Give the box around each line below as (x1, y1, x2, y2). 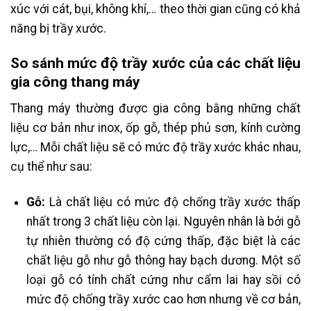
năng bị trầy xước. (10, 21, 109, 35)
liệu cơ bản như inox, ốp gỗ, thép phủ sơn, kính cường (10, 120, 301, 135)
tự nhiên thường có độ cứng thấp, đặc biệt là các (26, 233, 301, 248)
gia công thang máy (10, 73, 140, 91)
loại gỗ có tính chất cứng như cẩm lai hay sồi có (26, 272, 301, 287)
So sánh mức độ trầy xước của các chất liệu (10, 54, 301, 72)
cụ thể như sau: (10, 159, 92, 174)
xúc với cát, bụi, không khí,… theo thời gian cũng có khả (10, 1, 301, 16)
